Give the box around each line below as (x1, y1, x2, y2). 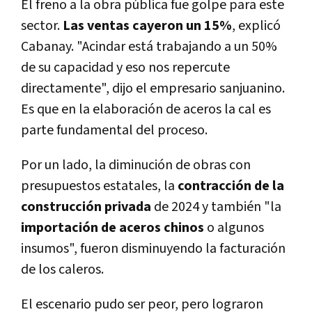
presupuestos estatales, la (21, 177, 178, 196)
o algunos (204, 219, 264, 237)
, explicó (232, 17, 281, 36)
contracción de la (178, 177, 284, 196)
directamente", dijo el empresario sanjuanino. (21, 79, 285, 98)
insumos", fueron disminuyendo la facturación (21, 240, 286, 258)
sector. (21, 17, 63, 36)
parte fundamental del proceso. (21, 121, 208, 140)
